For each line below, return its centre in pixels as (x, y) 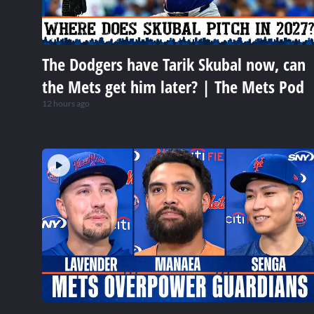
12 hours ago (66, 104)
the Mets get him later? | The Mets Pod (173, 87)
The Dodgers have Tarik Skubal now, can (174, 64)
